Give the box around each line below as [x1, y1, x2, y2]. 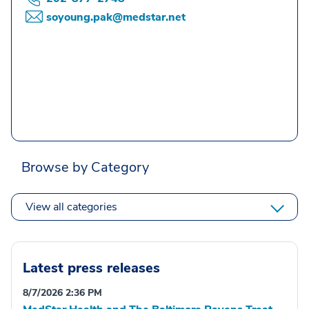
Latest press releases [23, 259, 160, 278]
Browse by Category [21, 158, 149, 177]
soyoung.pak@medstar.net [46, 10, 186, 26]
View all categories [26, 199, 117, 215]
